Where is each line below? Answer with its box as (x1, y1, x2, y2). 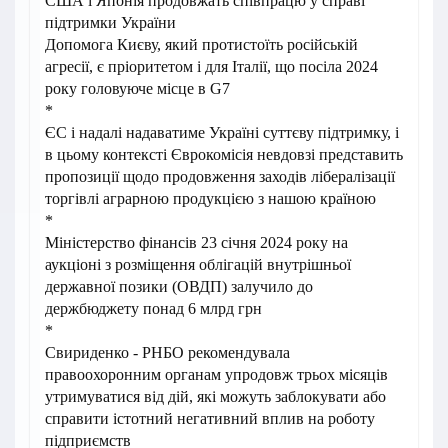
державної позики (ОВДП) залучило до (45, 278, 313, 296)
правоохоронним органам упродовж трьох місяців (45, 366, 388, 384)
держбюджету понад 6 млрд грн (45, 300, 262, 318)
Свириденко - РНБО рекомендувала (45, 344, 290, 362)
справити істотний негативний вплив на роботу (45, 410, 375, 428)
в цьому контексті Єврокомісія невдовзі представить (45, 146, 403, 164)
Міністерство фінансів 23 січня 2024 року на (45, 234, 348, 252)
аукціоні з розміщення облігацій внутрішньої (45, 256, 351, 274)
